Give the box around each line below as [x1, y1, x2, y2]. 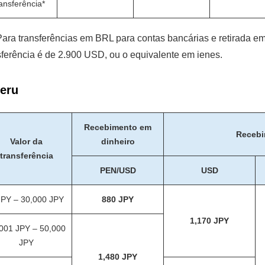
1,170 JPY [190, 216, 230, 225]
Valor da [10, 137, 43, 146]
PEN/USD [99, 166, 136, 175]
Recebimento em [84, 122, 152, 132]
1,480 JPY [98, 252, 138, 261]
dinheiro [101, 137, 135, 146]
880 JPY [102, 195, 134, 204]
